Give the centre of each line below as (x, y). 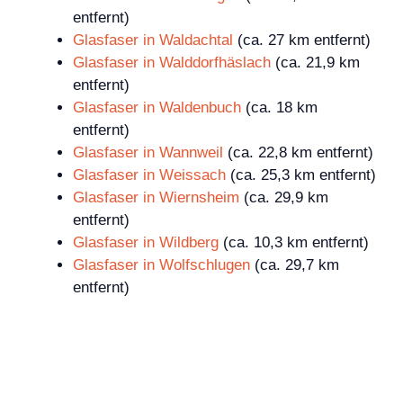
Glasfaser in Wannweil (148, 153)
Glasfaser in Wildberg (146, 243)
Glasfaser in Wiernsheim (156, 198)
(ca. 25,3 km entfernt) (301, 175)
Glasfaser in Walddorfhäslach (172, 63)
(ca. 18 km (279, 108)
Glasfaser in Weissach (149, 175)
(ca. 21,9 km (315, 63)
